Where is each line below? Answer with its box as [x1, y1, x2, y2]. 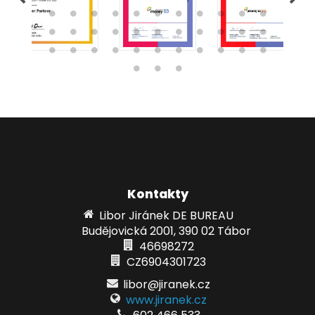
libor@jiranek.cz [122, 276, 210, 292]
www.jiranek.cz [126, 292, 207, 308]
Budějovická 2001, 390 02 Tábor [82, 223, 251, 239]
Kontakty [127, 186, 188, 202]
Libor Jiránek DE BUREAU [99, 207, 233, 224]
